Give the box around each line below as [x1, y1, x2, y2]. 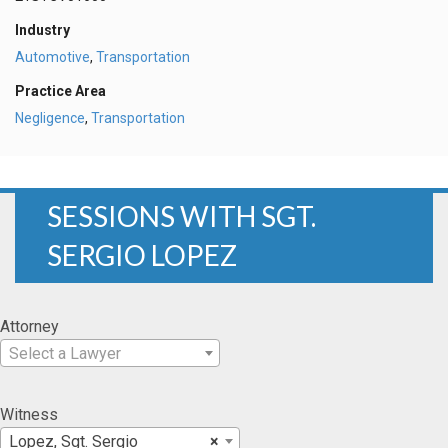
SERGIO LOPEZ [47, 237, 237, 272]
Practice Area [15, 83, 106, 100]
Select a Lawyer [9, 343, 121, 363]
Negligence [15, 109, 85, 126]
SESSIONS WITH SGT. [47, 198, 316, 233]
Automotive [15, 49, 90, 66]
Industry [15, 22, 70, 39]
